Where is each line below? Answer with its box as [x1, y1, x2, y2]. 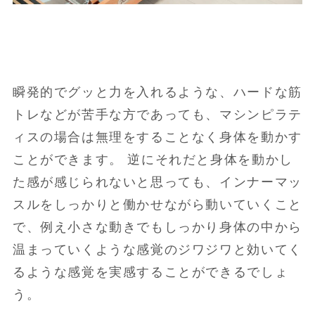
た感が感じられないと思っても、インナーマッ [12, 175, 302, 190]
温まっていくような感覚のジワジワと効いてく [12, 243, 302, 257]
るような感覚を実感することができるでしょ [12, 265, 289, 280]
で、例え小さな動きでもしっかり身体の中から [12, 220, 302, 235]
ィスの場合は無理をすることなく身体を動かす [12, 130, 302, 145]
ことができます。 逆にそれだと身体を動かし [12, 153, 293, 167]
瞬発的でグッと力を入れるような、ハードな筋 [12, 85, 302, 100]
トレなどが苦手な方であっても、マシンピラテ [12, 108, 302, 122]
